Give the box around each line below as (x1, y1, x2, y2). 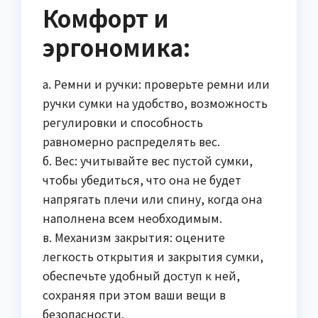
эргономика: (43, 30, 190, 63)
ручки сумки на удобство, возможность (43, 94, 268, 111)
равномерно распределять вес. (43, 132, 220, 150)
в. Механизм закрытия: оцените (43, 228, 225, 246)
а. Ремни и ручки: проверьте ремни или (43, 75, 270, 92)
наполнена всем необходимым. (43, 209, 222, 226)
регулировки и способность (43, 113, 203, 131)
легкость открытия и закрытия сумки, (43, 247, 263, 265)
